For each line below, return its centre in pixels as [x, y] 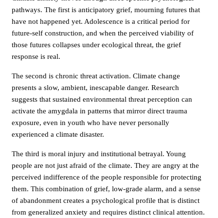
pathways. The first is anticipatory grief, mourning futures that [106, 9]
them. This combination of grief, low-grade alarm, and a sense [106, 189]
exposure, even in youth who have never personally [91, 122]
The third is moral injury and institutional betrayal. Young [99, 154]
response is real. [36, 56]
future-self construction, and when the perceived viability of [103, 33]
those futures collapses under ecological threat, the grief [96, 45]
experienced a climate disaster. [58, 134]
